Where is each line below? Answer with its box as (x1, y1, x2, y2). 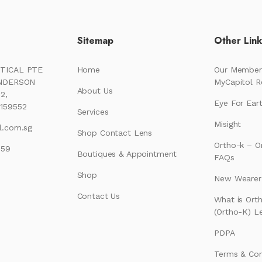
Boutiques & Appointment (77, 149, 177, 158)
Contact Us (77, 191, 120, 201)
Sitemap (77, 34, 113, 47)
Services (77, 107, 109, 116)
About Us (77, 86, 113, 95)
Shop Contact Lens (77, 128, 153, 137)
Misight (214, 119, 242, 129)
